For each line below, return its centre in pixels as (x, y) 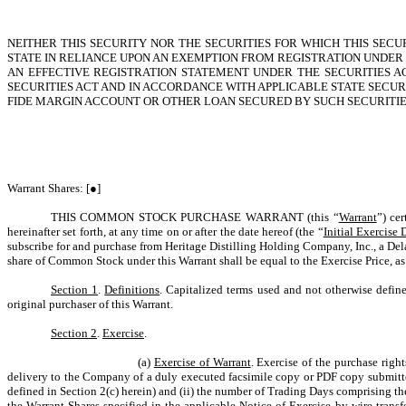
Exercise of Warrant (202, 362)
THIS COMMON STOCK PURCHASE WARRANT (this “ (195, 217)
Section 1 (75, 290)
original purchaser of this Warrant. (90, 304)
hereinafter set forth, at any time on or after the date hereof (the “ (165, 232)
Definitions (132, 290)
